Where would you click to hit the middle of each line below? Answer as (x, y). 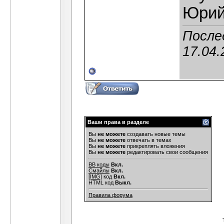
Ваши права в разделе (118, 122)
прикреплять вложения (155, 146)
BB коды (99, 164)
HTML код (102, 182)
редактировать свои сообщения (167, 152)
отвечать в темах (148, 140)
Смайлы (99, 170)
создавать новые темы (155, 134)
